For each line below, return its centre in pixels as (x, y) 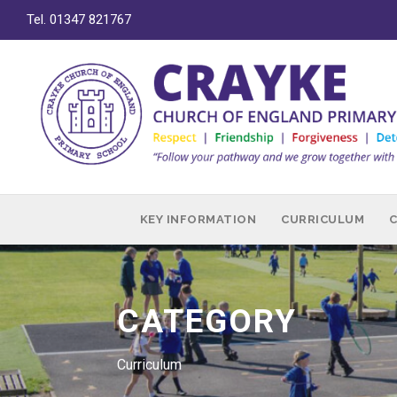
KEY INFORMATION (198, 219)
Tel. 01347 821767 (79, 19)
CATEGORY (207, 321)
